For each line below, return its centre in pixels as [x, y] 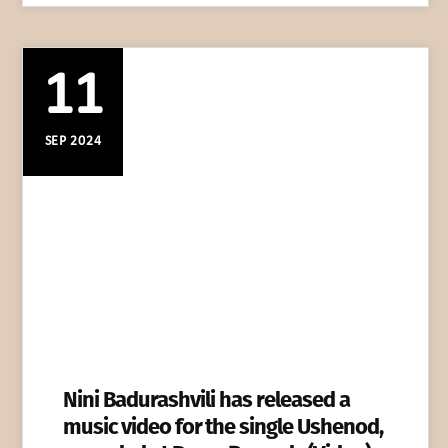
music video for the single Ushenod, [223, 426]
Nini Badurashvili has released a [206, 399]
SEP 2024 [73, 142]
